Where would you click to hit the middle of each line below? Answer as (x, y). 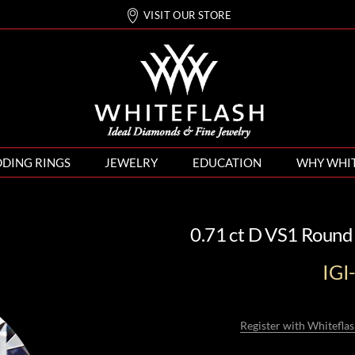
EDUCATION (227, 162)
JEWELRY (132, 162)
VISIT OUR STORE (187, 15)
